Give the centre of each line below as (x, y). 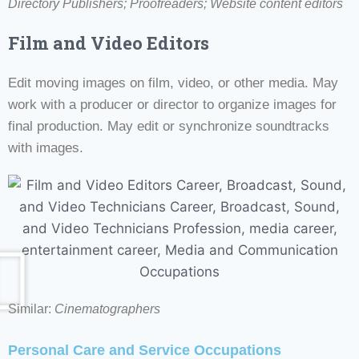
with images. (46, 147)
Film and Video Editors (109, 42)
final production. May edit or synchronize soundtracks (169, 126)
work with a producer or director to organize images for (172, 104)
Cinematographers (107, 309)
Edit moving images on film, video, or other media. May (173, 83)
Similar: (31, 309)
